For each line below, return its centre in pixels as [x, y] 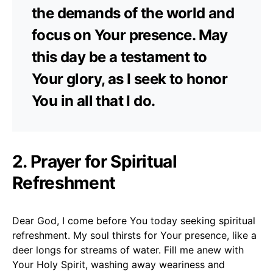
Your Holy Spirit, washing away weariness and [119, 264]
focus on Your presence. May [130, 35]
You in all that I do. [94, 101]
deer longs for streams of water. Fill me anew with [128, 250]
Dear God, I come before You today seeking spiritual [134, 220]
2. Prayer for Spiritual [94, 161]
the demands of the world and [133, 13]
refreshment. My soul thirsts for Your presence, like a [134, 235]
